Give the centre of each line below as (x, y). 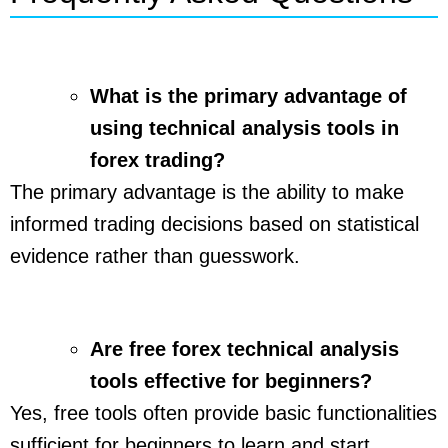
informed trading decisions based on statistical (214, 224)
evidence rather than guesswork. (155, 256)
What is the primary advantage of (248, 96)
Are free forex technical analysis (244, 349)
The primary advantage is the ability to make (207, 192)
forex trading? (157, 160)
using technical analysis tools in (244, 128)
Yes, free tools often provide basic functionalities (223, 413)
